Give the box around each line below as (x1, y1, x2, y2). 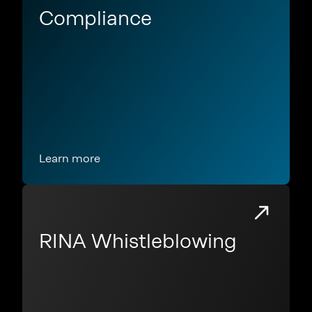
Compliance (39, 6, 152, 30)
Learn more (39, 152, 100, 165)
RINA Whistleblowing (39, 229, 237, 253)
